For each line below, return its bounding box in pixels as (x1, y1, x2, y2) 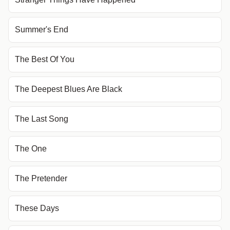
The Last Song (15, 114, 68, 123)
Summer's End (15, 25, 68, 34)
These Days (15, 204, 59, 213)
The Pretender (15, 174, 67, 183)
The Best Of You (15, 55, 74, 64)
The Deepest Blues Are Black (15, 85, 122, 93)
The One (15, 144, 47, 153)
